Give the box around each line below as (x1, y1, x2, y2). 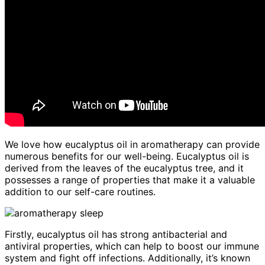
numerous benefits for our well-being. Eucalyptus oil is (5, 150, 249, 162)
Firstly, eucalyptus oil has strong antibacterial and (5, 228, 227, 240)
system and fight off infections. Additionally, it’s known (5, 251, 250, 264)
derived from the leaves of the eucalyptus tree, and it (5, 161, 244, 174)
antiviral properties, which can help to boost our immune (5, 240, 259, 252)
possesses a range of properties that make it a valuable (5, 173, 255, 186)
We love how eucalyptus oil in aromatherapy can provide (5, 138, 260, 150)
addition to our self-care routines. (5, 185, 156, 198)
